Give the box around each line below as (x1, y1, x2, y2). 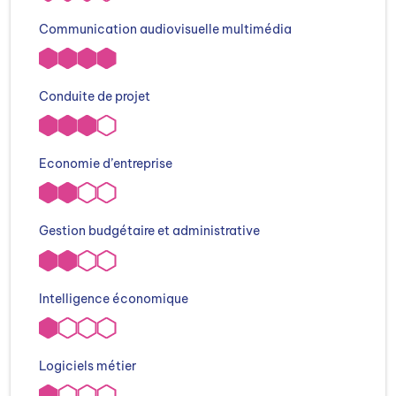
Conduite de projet (39, 88, 150, 104)
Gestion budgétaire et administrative (39, 223, 260, 240)
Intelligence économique (39, 290, 188, 307)
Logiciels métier (39, 358, 136, 375)
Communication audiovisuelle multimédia (39, 20, 292, 37)
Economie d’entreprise (39, 156, 172, 172)
